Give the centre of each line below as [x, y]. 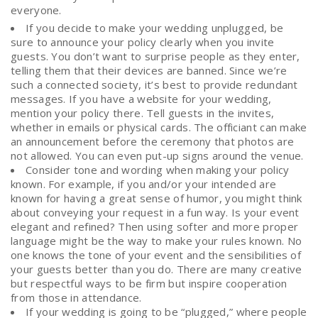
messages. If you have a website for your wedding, [141, 98]
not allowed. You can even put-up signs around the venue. [157, 155]
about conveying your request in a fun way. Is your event [155, 212]
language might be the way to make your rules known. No [157, 240]
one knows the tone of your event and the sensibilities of [156, 254]
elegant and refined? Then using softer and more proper [155, 226]
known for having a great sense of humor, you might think [157, 198]
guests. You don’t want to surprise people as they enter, [155, 56]
